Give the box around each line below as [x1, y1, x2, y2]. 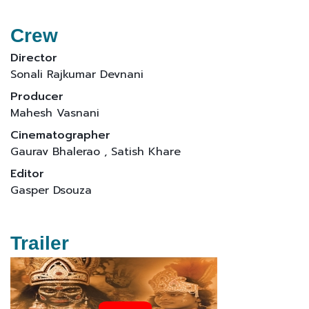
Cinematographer [10, 126, 110, 143]
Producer [10, 88, 63, 105]
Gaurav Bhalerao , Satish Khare [10, 143, 181, 160]
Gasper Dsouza [10, 181, 92, 199]
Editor [10, 165, 44, 182]
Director [10, 49, 57, 66]
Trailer [10, 232, 69, 254]
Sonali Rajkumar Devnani [10, 66, 143, 83]
